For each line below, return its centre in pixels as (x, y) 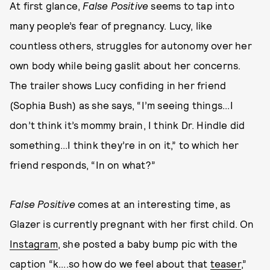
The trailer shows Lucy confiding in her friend (118, 85)
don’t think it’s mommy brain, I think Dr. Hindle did (127, 125)
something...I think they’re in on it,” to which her (124, 145)
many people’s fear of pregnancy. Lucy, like (111, 25)
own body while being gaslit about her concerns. (125, 65)
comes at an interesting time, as (154, 204)
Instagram (34, 243)
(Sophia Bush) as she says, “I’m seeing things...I (121, 105)
